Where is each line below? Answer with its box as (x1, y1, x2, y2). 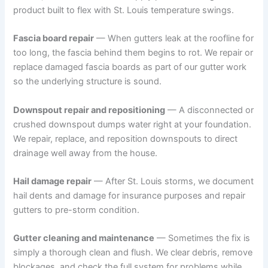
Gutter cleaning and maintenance (13, 233, 155, 244)
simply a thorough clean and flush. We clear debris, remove (13, 247, 253, 258)
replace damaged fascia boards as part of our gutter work (13, 62, 247, 73)
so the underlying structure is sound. (13, 76, 162, 87)
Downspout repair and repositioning (13, 104, 166, 115)
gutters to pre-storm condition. (13, 205, 140, 216)
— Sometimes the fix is (154, 233, 251, 244)
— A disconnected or (165, 104, 254, 115)
